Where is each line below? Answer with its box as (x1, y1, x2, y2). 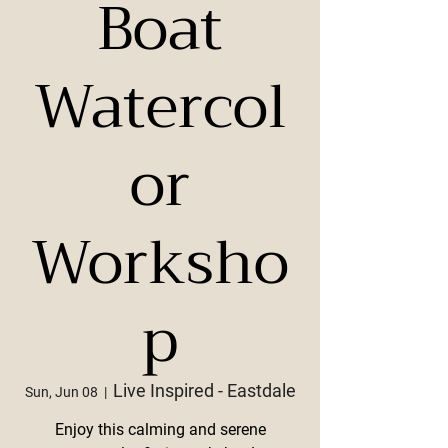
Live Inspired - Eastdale (112, 380, 296, 401)
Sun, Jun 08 (24, 384, 98, 400)
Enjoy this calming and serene (54, 420, 266, 439)
